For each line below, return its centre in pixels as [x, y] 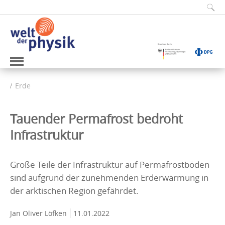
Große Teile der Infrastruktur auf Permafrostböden [110, 164]
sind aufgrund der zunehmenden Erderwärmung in [109, 177]
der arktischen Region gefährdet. [74, 190]
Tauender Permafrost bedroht [96, 119]
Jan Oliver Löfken [38, 213]
